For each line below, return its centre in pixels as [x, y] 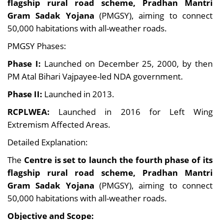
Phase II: [25, 94]
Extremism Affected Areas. [59, 124]
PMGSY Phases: [37, 46]
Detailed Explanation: [48, 142]
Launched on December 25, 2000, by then [126, 64]
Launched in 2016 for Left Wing [131, 112]
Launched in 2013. [78, 94]
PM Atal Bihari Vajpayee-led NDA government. [95, 76]
